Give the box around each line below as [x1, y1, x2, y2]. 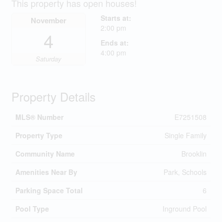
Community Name [15, 149, 75, 159]
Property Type [15, 130, 62, 140]
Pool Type [15, 204, 49, 214]
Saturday [35, 54, 61, 63]
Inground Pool [162, 204, 207, 214]
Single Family [164, 130, 207, 140]
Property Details [11, 88, 96, 105]
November [30, 15, 66, 26]
